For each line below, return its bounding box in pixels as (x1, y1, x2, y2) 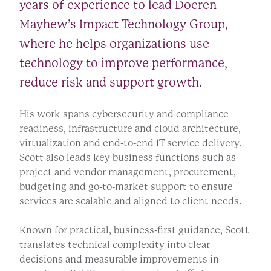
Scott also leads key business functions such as (19, 151, 236, 163)
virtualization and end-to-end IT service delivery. (19, 137, 241, 149)
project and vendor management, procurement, (19, 166, 236, 178)
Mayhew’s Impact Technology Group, (19, 17, 228, 31)
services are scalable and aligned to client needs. (19, 195, 241, 207)
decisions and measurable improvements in (19, 253, 219, 265)
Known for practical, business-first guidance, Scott (19, 224, 249, 236)
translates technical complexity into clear (19, 238, 210, 250)
